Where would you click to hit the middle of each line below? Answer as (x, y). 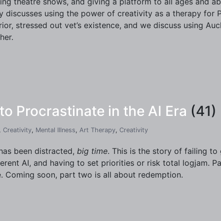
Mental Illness (55, 130)
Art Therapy (97, 130)
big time (92, 151)
